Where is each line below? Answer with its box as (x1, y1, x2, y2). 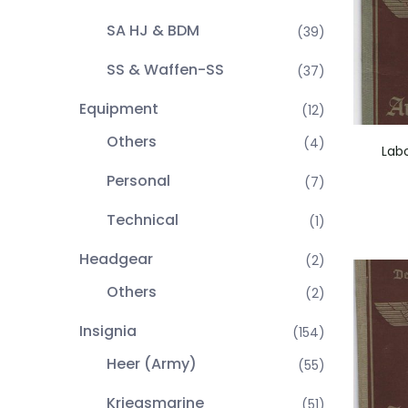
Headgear (79, 249, 153, 270)
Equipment (79, 98, 158, 119)
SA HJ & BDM (107, 20, 199, 41)
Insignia (79, 321, 137, 342)
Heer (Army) (107, 353, 197, 374)
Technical (107, 209, 178, 230)
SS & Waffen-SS (107, 59, 224, 80)
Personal (107, 170, 170, 191)
